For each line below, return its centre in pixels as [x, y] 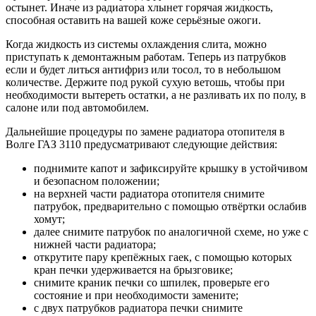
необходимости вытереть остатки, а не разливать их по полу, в [156, 95]
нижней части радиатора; [95, 244]
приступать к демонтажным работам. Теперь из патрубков [146, 56]
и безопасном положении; [97, 181]
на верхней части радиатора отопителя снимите [149, 193]
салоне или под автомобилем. [77, 107]
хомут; [49, 219]
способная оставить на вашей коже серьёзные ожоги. [133, 20]
